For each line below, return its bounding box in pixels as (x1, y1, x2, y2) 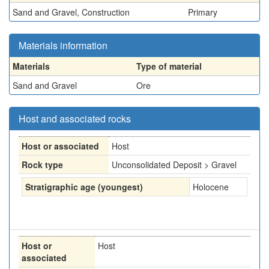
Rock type (22, 159, 63, 171)
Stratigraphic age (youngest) (25, 181, 143, 193)
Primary (188, 6, 217, 18)
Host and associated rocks (19, 112, 131, 125)
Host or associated (22, 140, 99, 152)
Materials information (19, 38, 107, 52)
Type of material (136, 60, 202, 72)
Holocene (193, 181, 229, 193)
